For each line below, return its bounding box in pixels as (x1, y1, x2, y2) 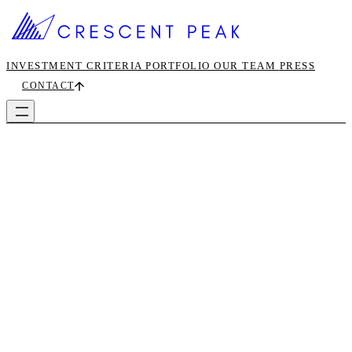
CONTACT (22, 80, 75, 91)
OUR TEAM (214, 60, 280, 71)
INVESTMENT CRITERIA (6, 60, 145, 71)
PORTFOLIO (145, 60, 214, 71)
